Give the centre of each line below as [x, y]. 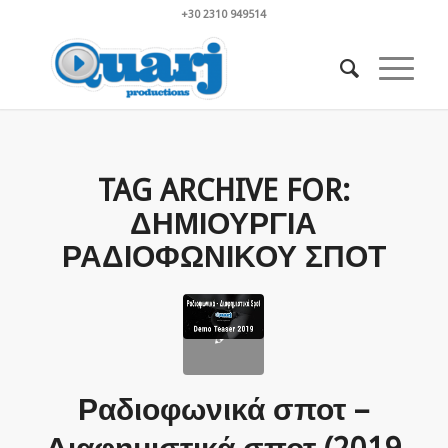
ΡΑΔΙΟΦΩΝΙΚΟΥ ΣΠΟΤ [223, 256]
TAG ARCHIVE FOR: [223, 190]
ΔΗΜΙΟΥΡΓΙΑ [224, 223]
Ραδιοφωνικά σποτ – [224, 409]
